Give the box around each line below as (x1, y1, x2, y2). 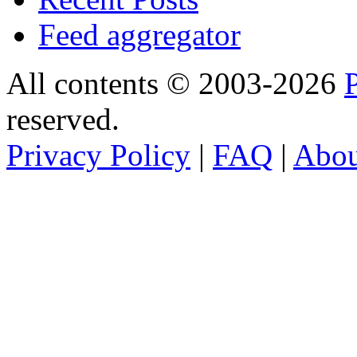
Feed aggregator (38, 18, 241, 53)
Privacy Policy (6, 138, 190, 173)
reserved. (6, 102, 120, 137)
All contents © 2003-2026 (6, 66, 344, 101)
